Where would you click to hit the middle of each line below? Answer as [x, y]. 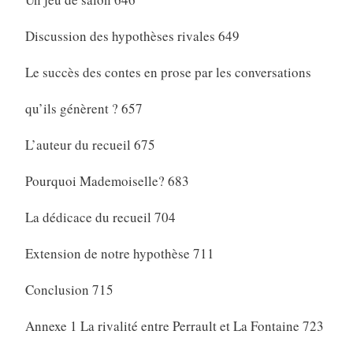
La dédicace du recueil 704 [100, 217]
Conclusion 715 [69, 290]
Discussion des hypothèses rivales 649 [132, 36]
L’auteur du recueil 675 [90, 145]
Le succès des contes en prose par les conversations [168, 72]
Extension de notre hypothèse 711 [119, 254]
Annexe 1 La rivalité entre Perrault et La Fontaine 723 [174, 326]
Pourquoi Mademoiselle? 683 [107, 181]
